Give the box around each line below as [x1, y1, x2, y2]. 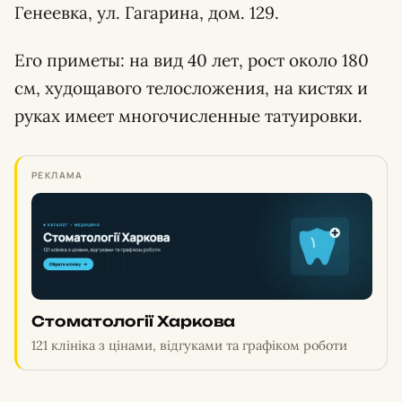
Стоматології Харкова [31, 311, 236, 330]
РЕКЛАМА [31, 169, 83, 181]
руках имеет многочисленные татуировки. [14, 105, 363, 127]
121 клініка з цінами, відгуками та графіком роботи [31, 336, 347, 354]
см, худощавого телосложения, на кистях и [14, 77, 368, 99]
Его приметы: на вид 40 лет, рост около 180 [14, 49, 369, 71]
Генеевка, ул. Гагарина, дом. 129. [14, 2, 279, 23]
